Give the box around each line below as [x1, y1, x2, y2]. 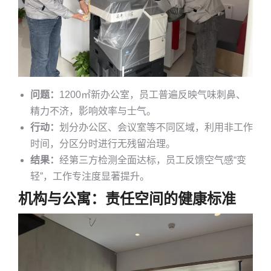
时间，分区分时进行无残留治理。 [30, 139, 175, 149]
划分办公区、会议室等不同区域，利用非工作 [59, 122, 253, 133]
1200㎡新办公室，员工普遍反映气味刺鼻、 [59, 90, 246, 100]
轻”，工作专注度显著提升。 [30, 171, 149, 182]
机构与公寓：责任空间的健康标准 [18, 191, 236, 207]
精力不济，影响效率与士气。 [30, 106, 156, 117]
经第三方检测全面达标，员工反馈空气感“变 [59, 155, 246, 166]
